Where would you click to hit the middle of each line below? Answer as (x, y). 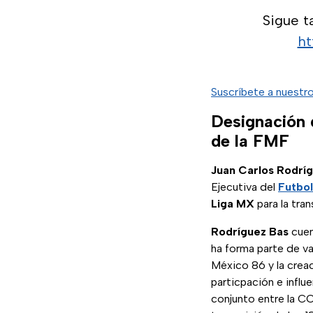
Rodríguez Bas (250, 232)
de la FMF (250, 141)
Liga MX (233, 204)
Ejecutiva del (245, 187)
